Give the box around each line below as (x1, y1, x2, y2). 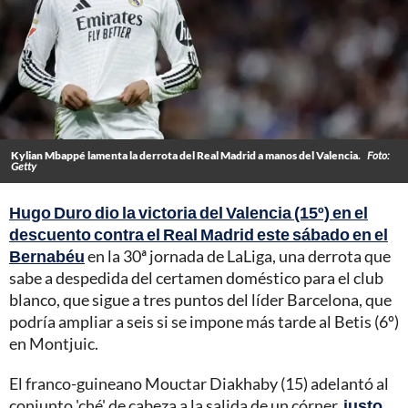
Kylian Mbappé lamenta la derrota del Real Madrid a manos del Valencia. (11, 148, 362, 162)
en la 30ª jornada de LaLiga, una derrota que (85, 245, 391, 266)
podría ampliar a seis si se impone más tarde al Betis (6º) (9, 311, 399, 331)
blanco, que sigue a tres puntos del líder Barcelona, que (9, 289, 392, 310)
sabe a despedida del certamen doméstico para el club (9, 267, 383, 288)
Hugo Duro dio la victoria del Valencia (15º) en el (9, 201, 368, 222)
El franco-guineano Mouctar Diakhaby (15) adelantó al (9, 372, 389, 393)
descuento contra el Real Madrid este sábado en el (9, 223, 388, 244)
